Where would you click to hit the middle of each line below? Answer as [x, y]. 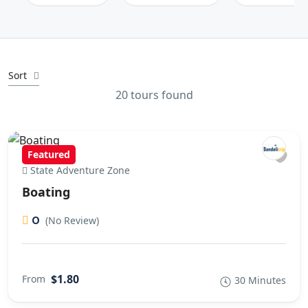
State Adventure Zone [79, 170]
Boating [46, 192]
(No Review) [72, 220]
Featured [49, 154]
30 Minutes [260, 280]
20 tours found [154, 95]
